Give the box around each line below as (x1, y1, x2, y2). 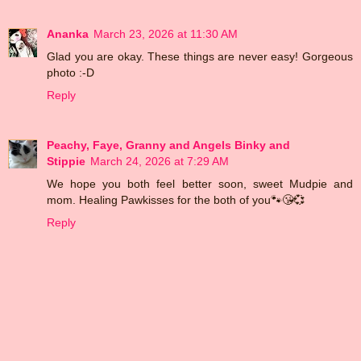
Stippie (47, 154, 85, 168)
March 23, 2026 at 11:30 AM (93, 27, 238, 40)
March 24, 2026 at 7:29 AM (90, 154, 229, 168)
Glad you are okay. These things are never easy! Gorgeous (47, 49, 353, 63)
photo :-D (47, 65, 94, 79)
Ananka (47, 27, 89, 40)
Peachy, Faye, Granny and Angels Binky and (47, 138, 290, 151)
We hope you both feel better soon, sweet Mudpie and (47, 176, 353, 190)
